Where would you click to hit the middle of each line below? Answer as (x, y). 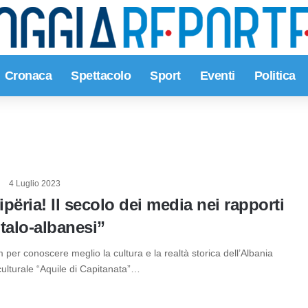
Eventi (217, 76)
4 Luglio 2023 (35, 184)
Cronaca (28, 76)
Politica (275, 76)
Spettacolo (101, 76)
